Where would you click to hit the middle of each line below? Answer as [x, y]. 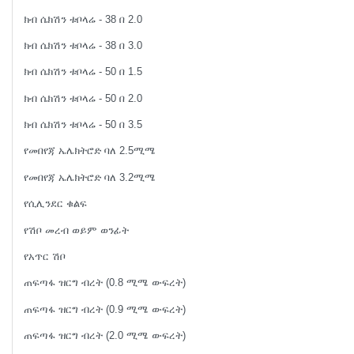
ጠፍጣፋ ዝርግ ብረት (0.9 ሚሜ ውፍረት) [105, 309]
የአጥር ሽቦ [45, 256]
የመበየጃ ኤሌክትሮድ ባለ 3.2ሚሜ [90, 177]
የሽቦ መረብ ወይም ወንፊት [77, 230]
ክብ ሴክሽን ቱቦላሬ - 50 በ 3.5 [83, 125]
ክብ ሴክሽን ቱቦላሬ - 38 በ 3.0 [83, 45]
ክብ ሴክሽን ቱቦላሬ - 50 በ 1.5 [83, 72]
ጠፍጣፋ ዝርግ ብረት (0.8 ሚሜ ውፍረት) [105, 283]
